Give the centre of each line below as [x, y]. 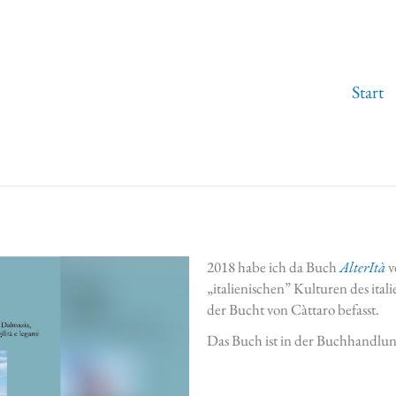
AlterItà [362, 267]
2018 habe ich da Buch [273, 267]
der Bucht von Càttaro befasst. [293, 309]
